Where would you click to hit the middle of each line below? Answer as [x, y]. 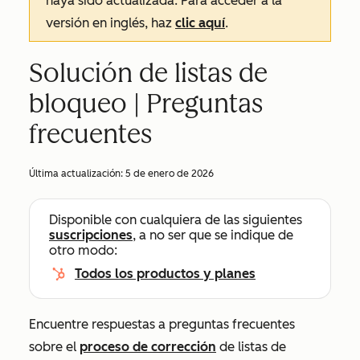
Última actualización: [77, 174]
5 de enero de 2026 [170, 174]
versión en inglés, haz [110, 23]
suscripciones [91, 235]
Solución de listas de [148, 73]
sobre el [54, 347]
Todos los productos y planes [165, 274]
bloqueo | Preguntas [146, 104]
